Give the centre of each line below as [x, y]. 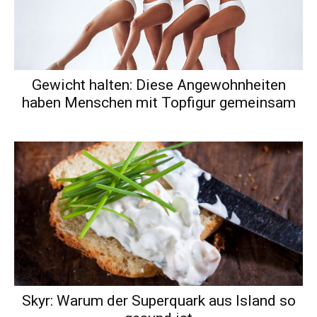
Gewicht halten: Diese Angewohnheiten [158, 85]
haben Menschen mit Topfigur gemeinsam [158, 102]
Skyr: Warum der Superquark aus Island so [158, 300]
